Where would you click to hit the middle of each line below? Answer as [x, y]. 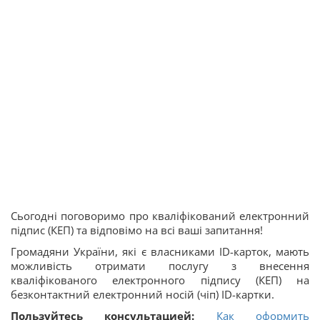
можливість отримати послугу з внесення [160, 266]
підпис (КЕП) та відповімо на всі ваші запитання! [137, 230]
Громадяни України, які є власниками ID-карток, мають [160, 252]
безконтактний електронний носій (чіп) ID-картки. [142, 295]
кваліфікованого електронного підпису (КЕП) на [160, 280]
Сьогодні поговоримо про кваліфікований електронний [160, 216]
